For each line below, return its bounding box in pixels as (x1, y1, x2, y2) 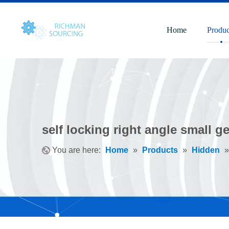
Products (142, 146, 178, 154)
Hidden (192, 146, 220, 154)
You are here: (52, 146, 101, 154)
